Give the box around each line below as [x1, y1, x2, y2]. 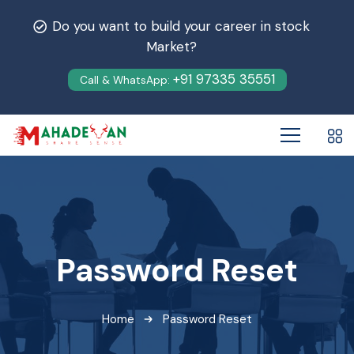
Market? [145, 38, 197, 55]
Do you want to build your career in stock [47, 17, 310, 35]
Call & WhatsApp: [79, 73, 173, 87]
